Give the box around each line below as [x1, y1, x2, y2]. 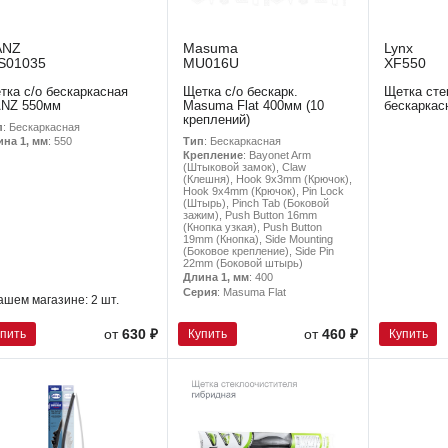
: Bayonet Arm [243, 149, 312, 162]
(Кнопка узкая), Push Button [183, 221, 323, 234]
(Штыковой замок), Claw [183, 161, 307, 174]
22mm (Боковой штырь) [183, 257, 304, 270]
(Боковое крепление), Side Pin [183, 245, 335, 258]
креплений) [183, 112, 251, 127]
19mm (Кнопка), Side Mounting [183, 233, 334, 246]
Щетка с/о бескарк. [183, 84, 299, 99]
